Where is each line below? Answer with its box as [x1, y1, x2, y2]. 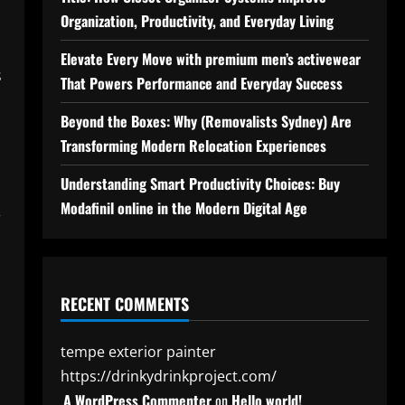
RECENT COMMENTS [60, 292, 189, 316]
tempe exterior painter [60, 342, 216, 362]
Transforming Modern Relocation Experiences [60, 135, 326, 156]
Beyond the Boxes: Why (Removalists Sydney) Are [60, 110, 352, 132]
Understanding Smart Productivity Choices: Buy [60, 173, 340, 194]
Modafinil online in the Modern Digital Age [60, 197, 307, 219]
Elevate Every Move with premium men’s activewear [60, 48, 361, 70]
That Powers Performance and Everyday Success [60, 72, 343, 94]
